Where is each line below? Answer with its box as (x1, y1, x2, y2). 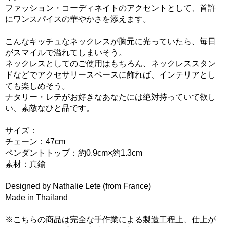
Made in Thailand (5, 193, 68, 202)
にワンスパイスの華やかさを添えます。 (5, 15, 151, 24)
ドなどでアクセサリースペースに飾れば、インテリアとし (5, 70, 216, 80)
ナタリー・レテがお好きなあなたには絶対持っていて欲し (5, 93, 216, 102)
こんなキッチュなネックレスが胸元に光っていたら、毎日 (5, 37, 216, 46)
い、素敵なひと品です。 (5, 104, 94, 113)
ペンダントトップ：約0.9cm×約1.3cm (5, 148, 142, 158)
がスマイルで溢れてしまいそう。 (5, 48, 127, 57)
